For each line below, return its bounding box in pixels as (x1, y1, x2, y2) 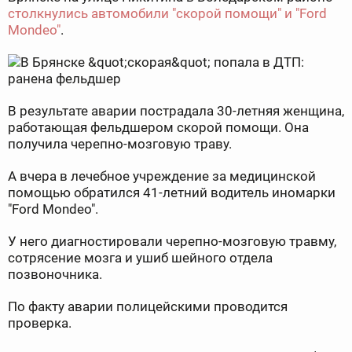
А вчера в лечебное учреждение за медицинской (8, 168, 316, 185)
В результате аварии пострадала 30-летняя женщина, (8, 103, 344, 119)
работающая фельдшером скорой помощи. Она (8, 119, 309, 136)
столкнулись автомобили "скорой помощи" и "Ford (8, 5, 327, 22)
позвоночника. (8, 266, 102, 283)
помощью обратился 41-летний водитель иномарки (8, 185, 335, 201)
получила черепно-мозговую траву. (8, 136, 232, 152)
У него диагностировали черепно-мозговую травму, (8, 233, 336, 250)
